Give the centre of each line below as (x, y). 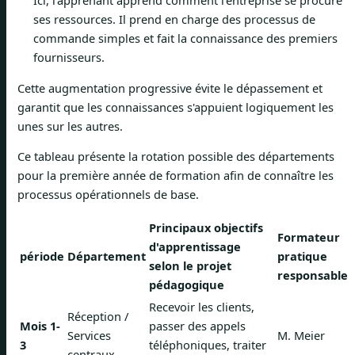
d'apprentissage (195, 247)
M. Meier (301, 336)
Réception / (98, 317)
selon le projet (190, 266)
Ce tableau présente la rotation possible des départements (176, 157)
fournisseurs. (69, 57)
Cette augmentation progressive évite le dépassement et (170, 88)
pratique (302, 256)
